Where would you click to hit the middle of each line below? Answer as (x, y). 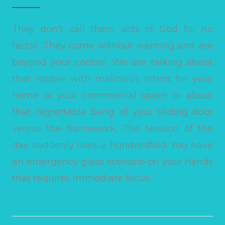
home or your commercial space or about (113, 96)
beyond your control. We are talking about (113, 63)
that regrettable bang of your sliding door (113, 112)
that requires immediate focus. (82, 179)
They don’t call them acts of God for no (113, 29)
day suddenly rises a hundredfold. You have (113, 145)
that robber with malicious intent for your (113, 79)
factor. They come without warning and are (113, 46)
